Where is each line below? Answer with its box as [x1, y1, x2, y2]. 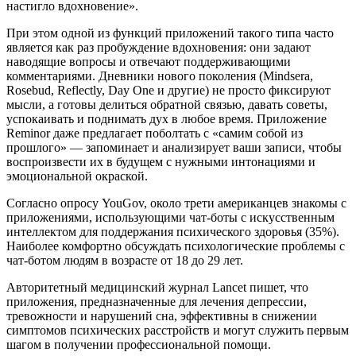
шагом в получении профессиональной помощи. [6, 338, 271, 352]
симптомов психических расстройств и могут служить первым [6, 323, 349, 338]
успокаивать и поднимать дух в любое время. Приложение [6, 112, 327, 126]
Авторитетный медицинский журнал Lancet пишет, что [6, 281, 308, 295]
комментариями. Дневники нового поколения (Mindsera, [6, 69, 313, 83]
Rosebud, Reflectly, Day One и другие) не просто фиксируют [6, 83, 331, 98]
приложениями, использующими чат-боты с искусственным [6, 211, 335, 225]
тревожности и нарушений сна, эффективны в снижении [6, 309, 317, 323]
